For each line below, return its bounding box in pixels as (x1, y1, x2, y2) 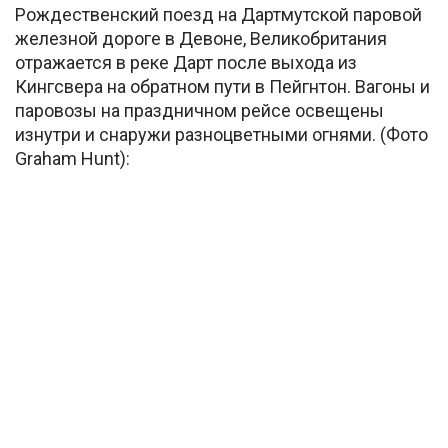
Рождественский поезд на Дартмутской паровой (15, 3, 422, 25)
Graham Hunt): (15, 147, 130, 169)
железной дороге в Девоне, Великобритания (15, 27, 387, 49)
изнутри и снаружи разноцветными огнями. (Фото (15, 123, 428, 145)
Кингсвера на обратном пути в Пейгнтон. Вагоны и (15, 75, 430, 97)
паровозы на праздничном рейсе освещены (15, 99, 384, 121)
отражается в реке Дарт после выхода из (15, 51, 357, 73)
